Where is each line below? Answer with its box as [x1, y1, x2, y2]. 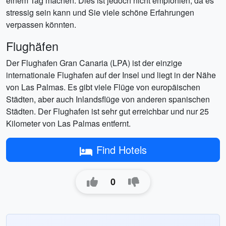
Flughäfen [6, 37, 59, 54]
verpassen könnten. [6, 19, 76, 30]
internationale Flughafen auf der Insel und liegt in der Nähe [6, 69, 216, 81]
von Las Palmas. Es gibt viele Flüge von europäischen [6, 81, 200, 93]
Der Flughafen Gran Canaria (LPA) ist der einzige [6, 57, 182, 69]
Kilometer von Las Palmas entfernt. [6, 118, 131, 129]
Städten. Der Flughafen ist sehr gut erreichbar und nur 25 [6, 105, 209, 117]
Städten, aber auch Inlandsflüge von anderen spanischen [6, 93, 210, 105]
